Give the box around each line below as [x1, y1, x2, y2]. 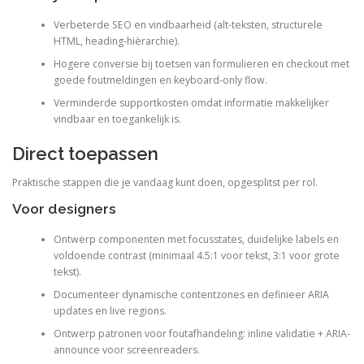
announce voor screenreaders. [53, 343, 200, 357]
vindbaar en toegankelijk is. [53, 112, 181, 127]
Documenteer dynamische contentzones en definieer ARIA [53, 288, 329, 302]
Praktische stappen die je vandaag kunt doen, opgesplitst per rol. [12, 175, 318, 189]
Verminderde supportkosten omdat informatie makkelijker [53, 96, 329, 110]
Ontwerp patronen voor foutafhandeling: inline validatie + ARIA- [53, 327, 350, 341]
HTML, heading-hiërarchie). [53, 34, 180, 49]
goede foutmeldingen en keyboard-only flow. [53, 73, 267, 88]
